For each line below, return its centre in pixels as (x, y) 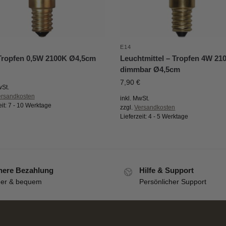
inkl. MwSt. (135, 99)
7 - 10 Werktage (30, 106)
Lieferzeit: (134, 117)
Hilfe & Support (166, 171)
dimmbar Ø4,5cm (150, 70)
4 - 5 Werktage (168, 117)
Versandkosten (155, 108)
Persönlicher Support (173, 181)
